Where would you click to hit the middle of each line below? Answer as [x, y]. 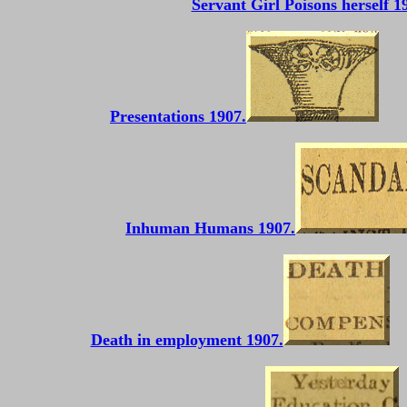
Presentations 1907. [178, 116]
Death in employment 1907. [187, 340]
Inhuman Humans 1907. [210, 228]
